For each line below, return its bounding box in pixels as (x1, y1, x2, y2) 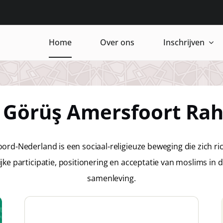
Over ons (100, 37, 135, 48)
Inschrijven (163, 37, 205, 48)
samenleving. (87, 173, 136, 184)
